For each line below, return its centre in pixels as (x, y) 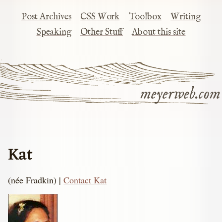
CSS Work (100, 17)
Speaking (54, 32)
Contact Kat (85, 180)
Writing (186, 17)
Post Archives (46, 17)
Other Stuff (102, 32)
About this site (159, 32)
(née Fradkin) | (36, 180)
